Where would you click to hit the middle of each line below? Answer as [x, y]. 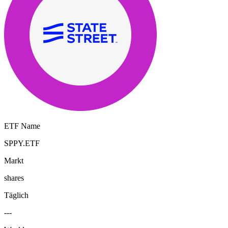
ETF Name [22, 126]
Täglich [16, 195]
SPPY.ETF [22, 143]
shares [14, 178]
